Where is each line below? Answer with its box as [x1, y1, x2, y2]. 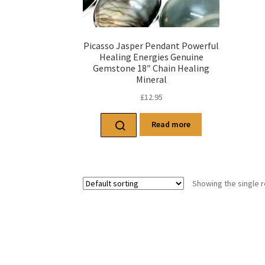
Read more [151, 119, 190, 130]
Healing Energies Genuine [99, 51, 203, 63]
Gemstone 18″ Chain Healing [93, 62, 210, 75]
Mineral [135, 73, 167, 86]
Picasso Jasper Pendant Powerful [83, 40, 219, 52]
